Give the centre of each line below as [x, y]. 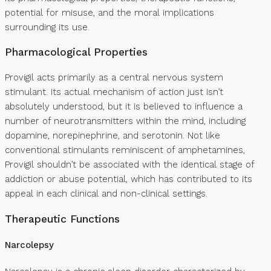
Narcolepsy [29, 245]
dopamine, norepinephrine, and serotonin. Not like [113, 135]
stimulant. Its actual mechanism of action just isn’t [114, 92]
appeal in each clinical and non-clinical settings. [106, 194]
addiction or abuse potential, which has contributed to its [129, 179]
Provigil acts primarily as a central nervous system [114, 77]
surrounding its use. [47, 27]
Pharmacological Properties [76, 52]
